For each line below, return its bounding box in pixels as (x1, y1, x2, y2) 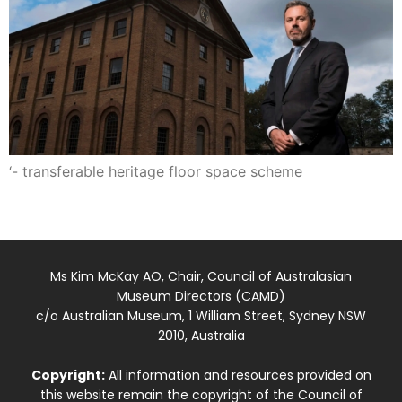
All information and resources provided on (104, 365, 371, 384)
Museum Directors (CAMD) (117, 286, 285, 305)
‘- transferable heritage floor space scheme (9, 162, 302, 180)
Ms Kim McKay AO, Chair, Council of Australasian (50, 267, 352, 285)
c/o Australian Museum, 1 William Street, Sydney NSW (36, 306, 366, 325)
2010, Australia (157, 326, 245, 345)
